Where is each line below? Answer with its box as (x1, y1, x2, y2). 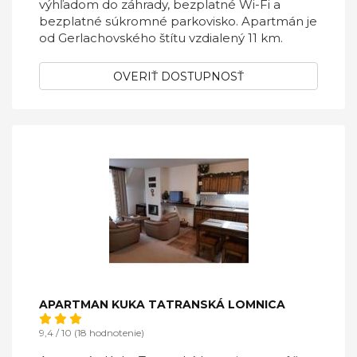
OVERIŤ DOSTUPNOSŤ (113, 69, 244, 84)
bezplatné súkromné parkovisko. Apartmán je (39, 14, 317, 29)
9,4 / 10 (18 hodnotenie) (39, 327, 144, 339)
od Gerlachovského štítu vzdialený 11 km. (39, 30, 283, 45)
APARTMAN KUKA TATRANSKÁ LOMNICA (39, 297, 285, 312)
